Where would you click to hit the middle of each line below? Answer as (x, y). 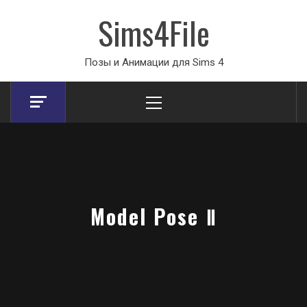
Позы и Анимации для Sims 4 (153, 62)
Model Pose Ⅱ (153, 217)
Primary (171, 90)
